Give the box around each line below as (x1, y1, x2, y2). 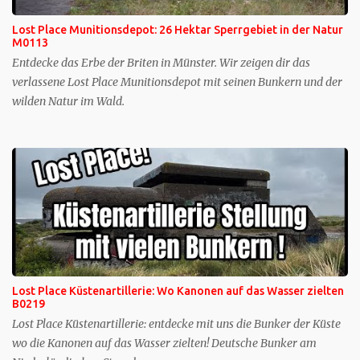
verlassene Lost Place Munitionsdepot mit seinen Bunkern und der (12, 74, 342, 89)
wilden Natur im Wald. (12, 93, 125, 108)
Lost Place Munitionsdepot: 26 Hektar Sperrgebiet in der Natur (12, 22, 343, 36)
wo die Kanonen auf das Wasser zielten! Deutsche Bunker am (12, 335, 317, 350)
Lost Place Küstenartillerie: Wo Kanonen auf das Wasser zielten (12, 284, 344, 297)
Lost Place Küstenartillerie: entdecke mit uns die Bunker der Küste (12, 316, 341, 331)
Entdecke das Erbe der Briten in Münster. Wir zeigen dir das (12, 55, 310, 70)
